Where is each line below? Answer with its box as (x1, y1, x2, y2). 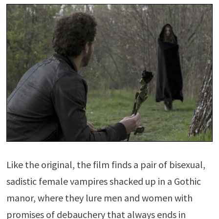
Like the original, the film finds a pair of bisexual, (6, 158, 205, 171)
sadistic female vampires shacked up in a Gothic (6, 175, 201, 188)
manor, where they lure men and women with (6, 192, 193, 204)
